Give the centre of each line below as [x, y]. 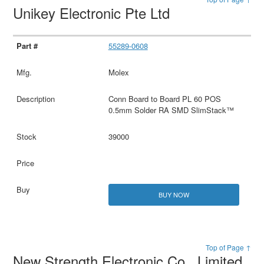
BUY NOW [174, 195]
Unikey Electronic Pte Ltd [94, 13]
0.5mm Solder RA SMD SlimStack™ [171, 110]
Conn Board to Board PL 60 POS [164, 99]
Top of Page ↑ [228, 247]
